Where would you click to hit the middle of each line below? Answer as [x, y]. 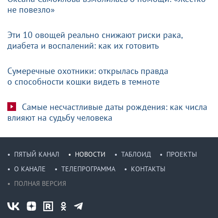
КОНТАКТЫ [148, 169]
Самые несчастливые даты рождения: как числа [114, 107]
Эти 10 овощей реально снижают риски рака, [95, 35]
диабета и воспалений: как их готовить [83, 45]
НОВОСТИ [90, 154]
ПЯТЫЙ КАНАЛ [37, 154]
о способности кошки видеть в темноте [83, 81]
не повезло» [31, 9]
